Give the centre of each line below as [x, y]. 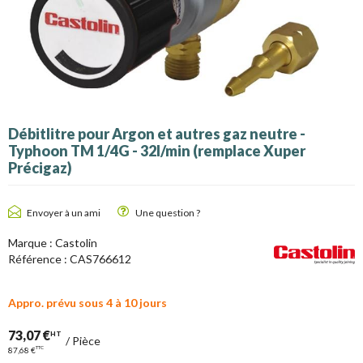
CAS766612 [100, 259]
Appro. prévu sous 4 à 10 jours [88, 302]
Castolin [76, 243]
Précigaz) [40, 167]
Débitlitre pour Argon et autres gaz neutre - [157, 133]
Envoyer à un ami [64, 212]
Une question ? [168, 212]
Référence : [39, 259]
